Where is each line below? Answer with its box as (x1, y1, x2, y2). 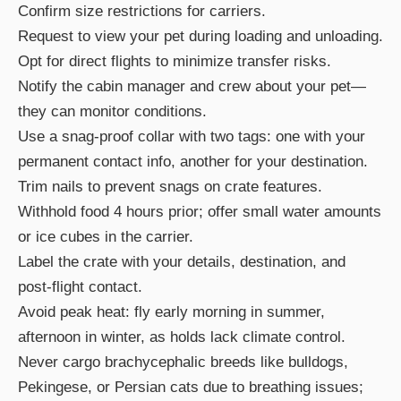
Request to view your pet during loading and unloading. (18, 28, 383, 46)
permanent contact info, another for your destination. (18, 153, 368, 171)
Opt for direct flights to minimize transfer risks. (18, 53, 331, 71)
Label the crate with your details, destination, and (18, 253, 346, 271)
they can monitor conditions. (18, 103, 207, 121)
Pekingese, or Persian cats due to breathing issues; (18, 379, 363, 397)
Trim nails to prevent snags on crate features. (18, 178, 322, 196)
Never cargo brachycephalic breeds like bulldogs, (18, 354, 348, 371)
